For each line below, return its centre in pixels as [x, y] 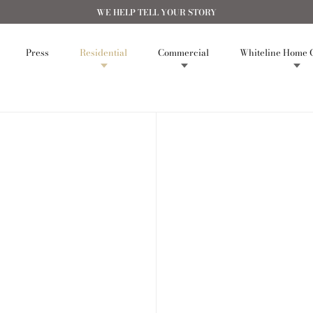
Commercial [184, 52]
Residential [104, 52]
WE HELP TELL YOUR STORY [156, 12]
